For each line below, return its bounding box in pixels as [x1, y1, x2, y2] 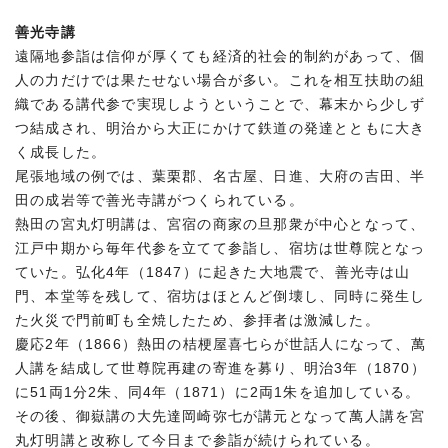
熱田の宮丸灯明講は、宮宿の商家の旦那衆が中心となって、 [15, 216, 426, 232]
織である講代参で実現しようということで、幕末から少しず [15, 96, 426, 112]
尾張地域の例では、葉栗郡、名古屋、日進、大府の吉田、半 [15, 168, 426, 184]
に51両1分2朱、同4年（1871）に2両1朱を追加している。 [15, 384, 421, 400]
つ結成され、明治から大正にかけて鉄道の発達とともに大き [15, 120, 426, 136]
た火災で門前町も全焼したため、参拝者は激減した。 [15, 312, 380, 328]
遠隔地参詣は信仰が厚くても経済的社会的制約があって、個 [15, 48, 426, 64]
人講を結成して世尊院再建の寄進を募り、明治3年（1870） [15, 360, 426, 376]
